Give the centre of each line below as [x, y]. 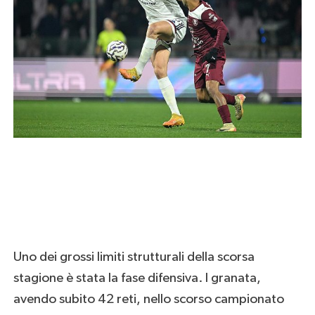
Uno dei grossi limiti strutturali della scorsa [134, 257]
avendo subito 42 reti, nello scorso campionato [148, 299]
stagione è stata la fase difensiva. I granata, [137, 278]
